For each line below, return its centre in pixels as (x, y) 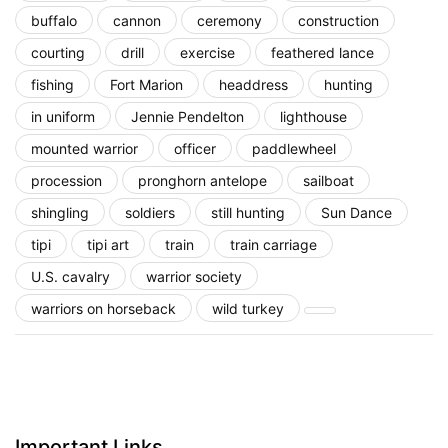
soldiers (150, 212)
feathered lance (322, 52)
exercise (207, 52)
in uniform (63, 116)
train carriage (273, 244)
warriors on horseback (103, 308)
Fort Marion (146, 84)
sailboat (328, 180)
